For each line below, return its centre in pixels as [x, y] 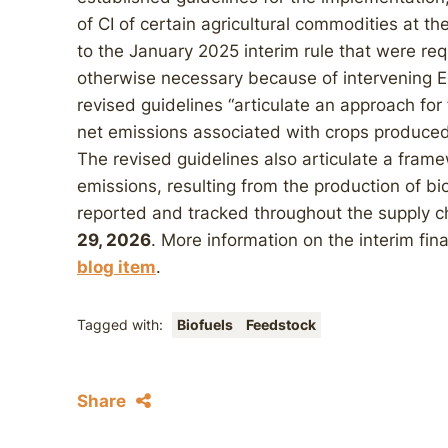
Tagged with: [122, 325]
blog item [116, 267]
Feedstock [281, 325]
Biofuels [206, 325]
